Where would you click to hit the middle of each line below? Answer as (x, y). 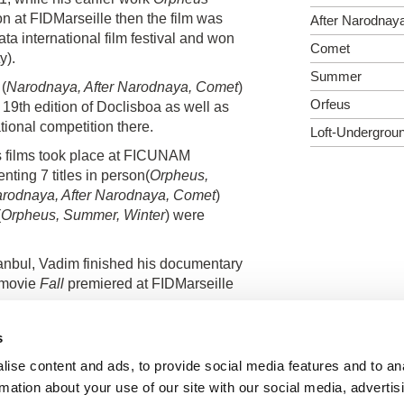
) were (185, 215)
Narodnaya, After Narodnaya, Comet (122, 87)
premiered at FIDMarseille (149, 283)
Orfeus (331, 104)
